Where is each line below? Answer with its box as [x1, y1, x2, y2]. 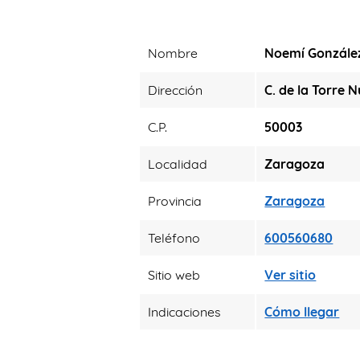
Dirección [148, 82, 203, 98]
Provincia [148, 193, 202, 209]
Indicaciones [148, 304, 222, 320]
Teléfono [148, 230, 201, 246]
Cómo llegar [264, 304, 340, 320]
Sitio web [148, 267, 201, 283]
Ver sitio [264, 267, 317, 283]
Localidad [148, 156, 208, 172]
